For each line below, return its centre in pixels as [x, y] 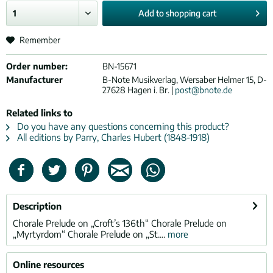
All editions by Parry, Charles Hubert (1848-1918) [112, 137]
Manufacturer [34, 80]
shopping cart [191, 13]
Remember [40, 40]
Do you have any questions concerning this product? [122, 126]
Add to [151, 13]
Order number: [37, 66]
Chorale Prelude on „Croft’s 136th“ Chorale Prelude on [120, 223]
